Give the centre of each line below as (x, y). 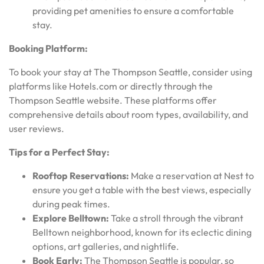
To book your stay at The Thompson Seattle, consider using (131, 72)
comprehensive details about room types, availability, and (128, 114)
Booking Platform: (48, 48)
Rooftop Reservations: (81, 175)
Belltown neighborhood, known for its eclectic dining (142, 232)
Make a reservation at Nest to (192, 175)
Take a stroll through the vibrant (176, 218)
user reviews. (37, 128)
